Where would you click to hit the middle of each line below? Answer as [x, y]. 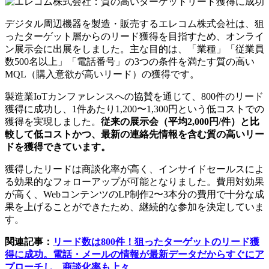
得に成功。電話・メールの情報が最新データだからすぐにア [134, 255]
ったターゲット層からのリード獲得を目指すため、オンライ [134, 37]
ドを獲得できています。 [58, 147]
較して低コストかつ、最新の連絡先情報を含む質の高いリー [134, 134]
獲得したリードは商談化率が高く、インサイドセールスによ [134, 169]
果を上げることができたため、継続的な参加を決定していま [134, 207]
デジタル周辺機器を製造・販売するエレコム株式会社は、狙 [134, 24]
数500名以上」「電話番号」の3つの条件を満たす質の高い [130, 62]
